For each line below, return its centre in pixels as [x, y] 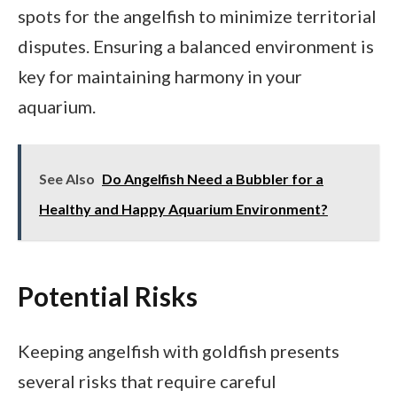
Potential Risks [108, 296]
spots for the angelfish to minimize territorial [197, 16]
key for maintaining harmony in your [160, 77]
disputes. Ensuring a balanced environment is [196, 47]
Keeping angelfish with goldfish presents [179, 351]
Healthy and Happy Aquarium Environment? [183, 209]
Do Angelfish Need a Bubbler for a [213, 179]
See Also [67, 179]
